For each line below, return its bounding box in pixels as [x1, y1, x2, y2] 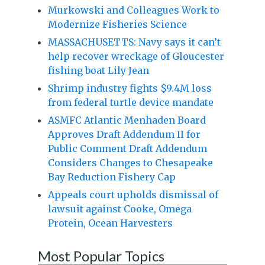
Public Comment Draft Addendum [47, 142, 207, 154]
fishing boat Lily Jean [47, 64, 149, 76]
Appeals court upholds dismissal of [47, 188, 218, 201]
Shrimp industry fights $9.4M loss [47, 82, 212, 94]
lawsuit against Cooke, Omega [47, 202, 192, 215]
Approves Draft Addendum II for [47, 128, 201, 140]
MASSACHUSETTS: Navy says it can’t [47, 35, 221, 48]
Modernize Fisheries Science [47, 18, 187, 30]
